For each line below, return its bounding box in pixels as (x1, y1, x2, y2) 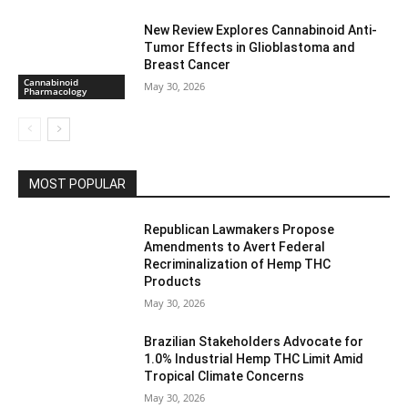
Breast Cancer (144, 56, 231, 72)
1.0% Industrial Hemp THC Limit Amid (144, 352, 364, 367)
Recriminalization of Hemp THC (144, 257, 331, 272)
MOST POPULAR (29, 177, 126, 192)
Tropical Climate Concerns (144, 369, 305, 384)
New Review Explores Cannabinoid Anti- (144, 22, 378, 37)
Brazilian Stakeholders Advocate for (144, 334, 364, 350)
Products (144, 274, 202, 290)
